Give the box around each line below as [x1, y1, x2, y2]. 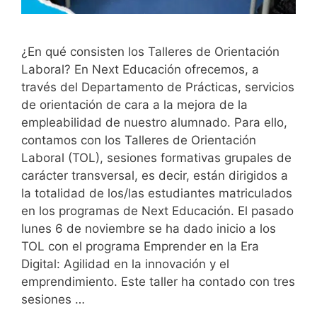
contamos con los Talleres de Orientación [21, 132, 256, 147]
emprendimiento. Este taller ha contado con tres [21, 274, 295, 289]
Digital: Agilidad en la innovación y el [21, 256, 229, 271]
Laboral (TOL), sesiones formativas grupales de [21, 150, 292, 165]
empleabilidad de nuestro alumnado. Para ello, [21, 115, 287, 129]
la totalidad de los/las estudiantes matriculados [21, 185, 292, 200]
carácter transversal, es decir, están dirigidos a [21, 168, 288, 183]
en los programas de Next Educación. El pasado [21, 203, 294, 218]
